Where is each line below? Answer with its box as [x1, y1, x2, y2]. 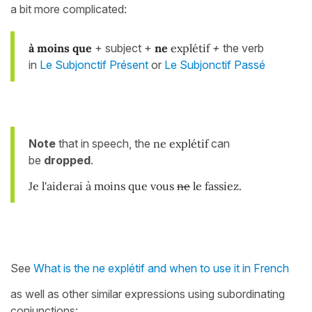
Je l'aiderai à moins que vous [29, 179, 177, 194]
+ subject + [95, 41, 155, 56]
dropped [44, 153, 91, 168]
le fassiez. [190, 179, 242, 194]
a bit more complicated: [10, 2, 127, 17]
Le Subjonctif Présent [40, 58, 148, 72]
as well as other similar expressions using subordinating [10, 287, 285, 302]
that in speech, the [56, 136, 153, 151]
